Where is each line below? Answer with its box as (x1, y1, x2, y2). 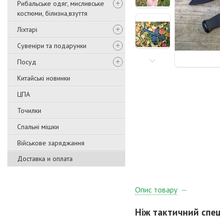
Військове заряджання (17, 138, 84, 147)
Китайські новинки (17, 74, 70, 82)
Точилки (17, 106, 41, 115)
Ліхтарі (17, 25, 37, 34)
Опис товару (135, 185, 177, 195)
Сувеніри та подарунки (17, 41, 86, 50)
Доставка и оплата (17, 154, 73, 163)
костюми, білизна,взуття (17, 9, 87, 18)
